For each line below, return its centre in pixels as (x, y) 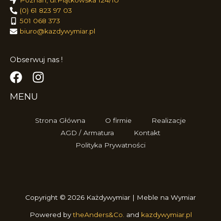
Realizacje (169, 120)
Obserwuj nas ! (36, 59)
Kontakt (147, 132)
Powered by (51, 214)
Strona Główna (60, 120)
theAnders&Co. (99, 214)
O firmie (118, 120)
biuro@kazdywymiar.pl (57, 31)
